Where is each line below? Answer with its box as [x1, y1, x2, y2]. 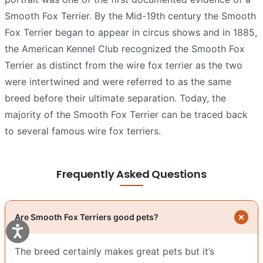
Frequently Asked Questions [56, 166, 207, 181]
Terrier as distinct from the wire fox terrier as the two [5, 59, 242, 71]
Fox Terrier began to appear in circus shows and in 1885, [5, 26, 257, 38]
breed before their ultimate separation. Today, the [5, 92, 226, 104]
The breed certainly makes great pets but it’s [15, 245, 214, 257]
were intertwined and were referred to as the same [5, 75, 231, 87]
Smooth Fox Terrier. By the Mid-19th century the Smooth [5, 9, 256, 22]
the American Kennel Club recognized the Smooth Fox [5, 42, 245, 55]
